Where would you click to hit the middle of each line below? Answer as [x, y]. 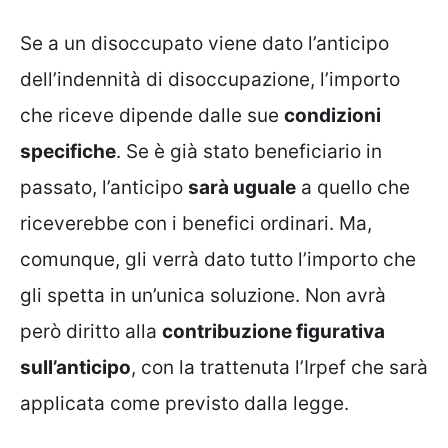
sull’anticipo [75, 368]
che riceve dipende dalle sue [152, 116]
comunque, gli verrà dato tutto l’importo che [218, 260]
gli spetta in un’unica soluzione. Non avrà [203, 296]
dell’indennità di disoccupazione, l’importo [210, 80]
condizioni [332, 116]
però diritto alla [91, 332]
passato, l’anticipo [104, 188]
